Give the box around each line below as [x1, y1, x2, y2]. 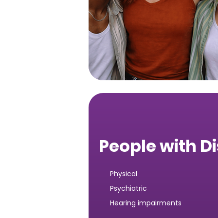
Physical [110, 169, 137, 179]
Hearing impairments [110, 198, 182, 208]
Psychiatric [110, 183, 147, 193]
